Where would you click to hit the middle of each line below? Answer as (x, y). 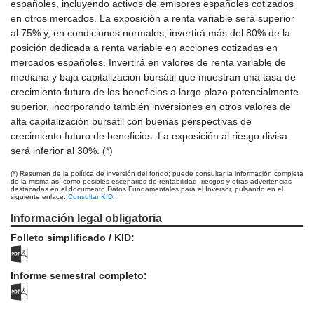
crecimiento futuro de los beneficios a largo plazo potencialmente (155, 92)
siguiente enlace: (39, 197)
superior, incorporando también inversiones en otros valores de (151, 107)
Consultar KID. (91, 197)
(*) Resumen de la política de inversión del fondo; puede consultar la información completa (157, 174)
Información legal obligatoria (86, 219)
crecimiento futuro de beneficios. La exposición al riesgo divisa (149, 136)
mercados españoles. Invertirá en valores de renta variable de (148, 63)
